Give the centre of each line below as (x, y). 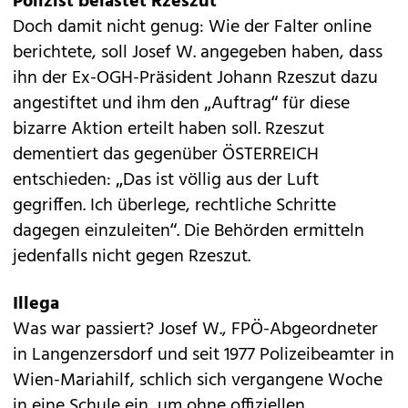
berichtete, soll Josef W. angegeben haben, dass (198, 53)
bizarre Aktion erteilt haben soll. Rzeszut (168, 129)
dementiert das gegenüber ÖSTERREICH (166, 155)
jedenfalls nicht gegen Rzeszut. (132, 257)
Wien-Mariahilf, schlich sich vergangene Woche (198, 381)
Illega (36, 304)
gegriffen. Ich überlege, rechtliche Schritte (174, 206)
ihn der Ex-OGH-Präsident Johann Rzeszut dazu (195, 78)
